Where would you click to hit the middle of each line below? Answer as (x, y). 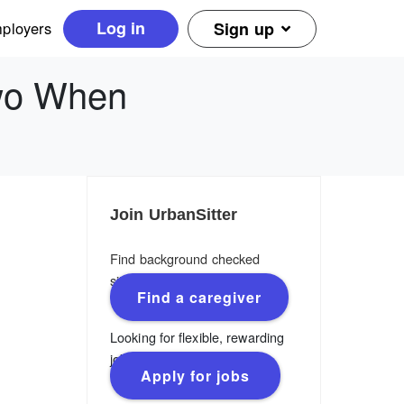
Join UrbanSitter (174, 215)
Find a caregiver (199, 297)
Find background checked (185, 258)
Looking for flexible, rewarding (197, 337)
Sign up (244, 28)
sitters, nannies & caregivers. (195, 280)
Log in (121, 28)
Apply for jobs (195, 376)
